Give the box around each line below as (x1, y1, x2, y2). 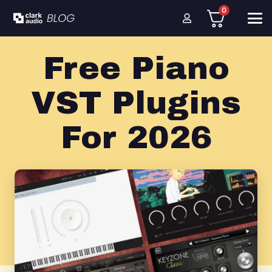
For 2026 (60, 120, 212, 155)
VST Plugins (31, 86, 241, 120)
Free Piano (42, 51, 229, 86)
